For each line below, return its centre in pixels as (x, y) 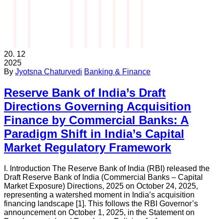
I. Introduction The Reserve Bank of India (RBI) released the (107, 168)
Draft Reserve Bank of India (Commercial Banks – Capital (103, 177)
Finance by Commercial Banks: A (96, 120)
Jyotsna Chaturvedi (49, 72)
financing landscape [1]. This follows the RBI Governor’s (101, 203)
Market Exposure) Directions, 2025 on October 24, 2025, (101, 186)
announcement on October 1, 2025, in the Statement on (99, 212)
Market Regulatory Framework (88, 147)
